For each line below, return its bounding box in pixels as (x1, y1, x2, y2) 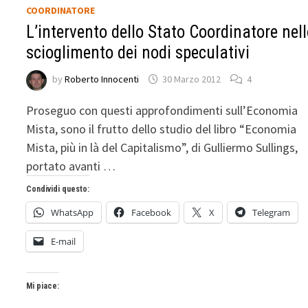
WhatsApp (51, 206, 94, 219)
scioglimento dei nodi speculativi (26, 42, 250, 63)
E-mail (51, 234, 76, 247)
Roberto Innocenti (65, 73, 140, 86)
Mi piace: (26, 280, 60, 291)
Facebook (131, 206, 172, 219)
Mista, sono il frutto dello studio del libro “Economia (26, 120, 297, 137)
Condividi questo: (26, 184, 90, 194)
